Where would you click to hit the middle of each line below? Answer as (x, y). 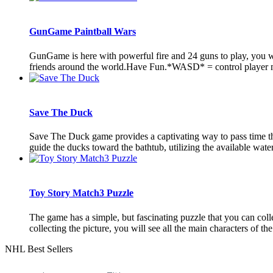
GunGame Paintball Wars (83, 32)
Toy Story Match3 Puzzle (81, 193)
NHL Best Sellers (39, 249)
